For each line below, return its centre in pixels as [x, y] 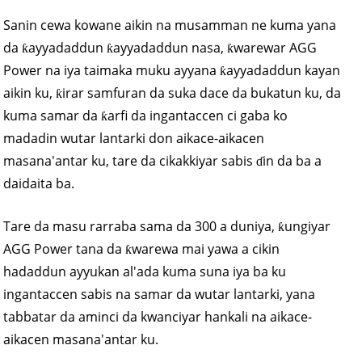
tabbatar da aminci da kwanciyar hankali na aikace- [158, 316]
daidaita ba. [39, 183]
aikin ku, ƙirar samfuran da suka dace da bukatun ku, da [173, 93]
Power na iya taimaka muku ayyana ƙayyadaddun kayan [172, 70]
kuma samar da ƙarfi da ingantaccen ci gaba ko [146, 115]
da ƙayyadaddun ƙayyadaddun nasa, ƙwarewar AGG [160, 47]
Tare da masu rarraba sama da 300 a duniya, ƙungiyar [167, 226]
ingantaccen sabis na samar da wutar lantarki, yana [160, 294]
